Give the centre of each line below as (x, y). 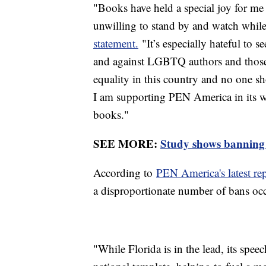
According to (125, 173)
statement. (116, 43)
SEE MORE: (127, 144)
